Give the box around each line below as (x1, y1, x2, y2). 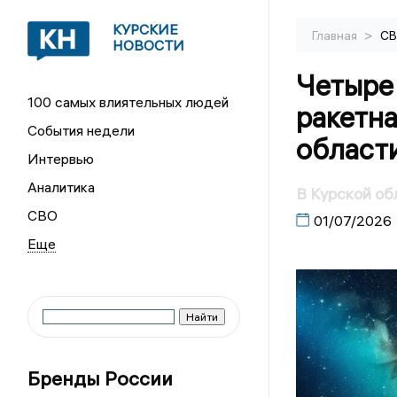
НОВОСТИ (113, 36, 185, 54)
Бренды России (27, 366, 174, 391)
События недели (27, 121, 136, 139)
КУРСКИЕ (113, 20, 179, 38)
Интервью (27, 150, 95, 167)
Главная (311, 27, 360, 43)
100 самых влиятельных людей (27, 93, 230, 111)
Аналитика (27, 178, 96, 196)
